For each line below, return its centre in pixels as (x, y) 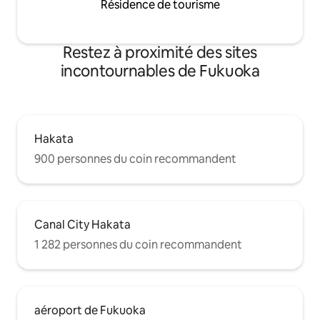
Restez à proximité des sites (160, 52)
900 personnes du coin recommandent (135, 159)
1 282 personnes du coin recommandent (138, 244)
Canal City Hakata (82, 224)
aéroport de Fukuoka (90, 310)
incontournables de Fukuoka (160, 71)
